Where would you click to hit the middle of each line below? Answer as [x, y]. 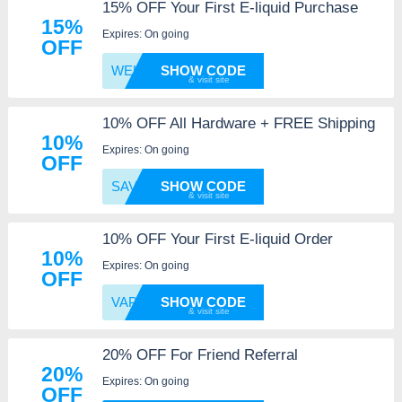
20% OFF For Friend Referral [200, 354]
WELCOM [141, 70]
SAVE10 [135, 186]
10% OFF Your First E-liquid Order [217, 239]
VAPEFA [136, 301]
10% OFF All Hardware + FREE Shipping [238, 123]
